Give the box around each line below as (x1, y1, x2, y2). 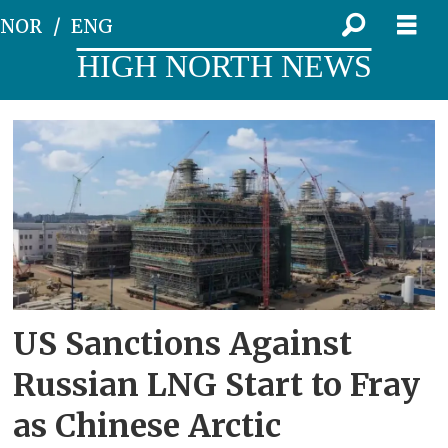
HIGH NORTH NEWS (76, 48, 372, 84)
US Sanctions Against (13, 323, 353, 364)
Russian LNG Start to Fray (13, 364, 421, 405)
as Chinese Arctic (13, 405, 282, 446)
